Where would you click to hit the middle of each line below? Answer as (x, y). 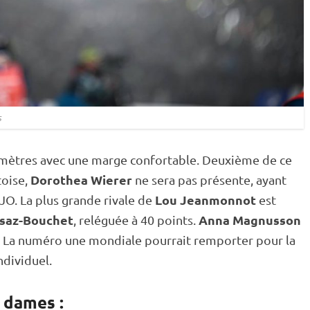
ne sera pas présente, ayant (209, 180)
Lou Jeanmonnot (207, 200)
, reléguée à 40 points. (136, 220)
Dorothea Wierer (81, 180)
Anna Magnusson (250, 220)
